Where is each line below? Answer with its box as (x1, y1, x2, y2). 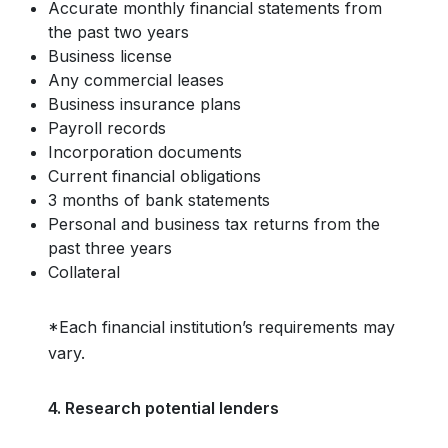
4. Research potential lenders (48, 398, 279, 418)
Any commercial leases (48, 70, 224, 90)
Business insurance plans (48, 94, 241, 114)
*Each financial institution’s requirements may (48, 317, 395, 337)
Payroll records (48, 118, 166, 138)
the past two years (48, 22, 189, 42)
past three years (48, 238, 172, 258)
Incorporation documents (48, 142, 242, 162)
